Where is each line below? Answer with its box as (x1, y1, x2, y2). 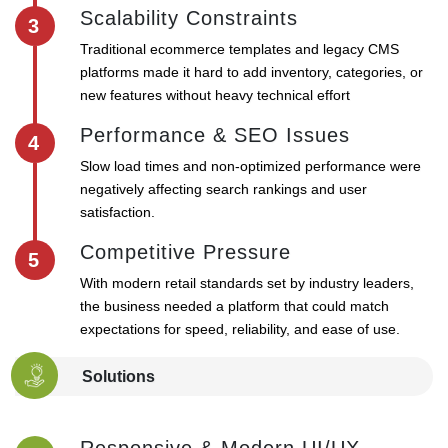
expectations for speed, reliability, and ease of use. (80, 321, 400, 338)
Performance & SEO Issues (80, 124, 350, 147)
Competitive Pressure (80, 241, 291, 264)
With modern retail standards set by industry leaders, (80, 275, 414, 292)
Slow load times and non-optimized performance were (80, 158, 421, 175)
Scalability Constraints (80, 7, 298, 30)
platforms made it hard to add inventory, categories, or (80, 64, 423, 81)
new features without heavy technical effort (80, 87, 350, 104)
